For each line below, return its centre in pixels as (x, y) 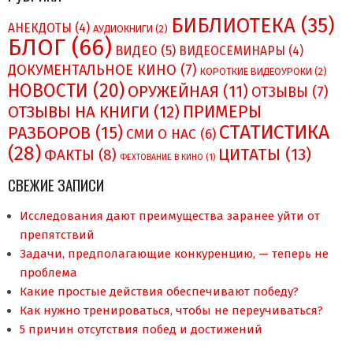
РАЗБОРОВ (49, 134)
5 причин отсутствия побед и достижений (141, 330)
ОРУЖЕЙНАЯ (173, 92)
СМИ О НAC (161, 135)
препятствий (57, 235)
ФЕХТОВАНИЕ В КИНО (162, 158)
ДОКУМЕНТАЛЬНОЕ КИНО (92, 71)
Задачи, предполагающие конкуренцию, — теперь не (174, 254)
